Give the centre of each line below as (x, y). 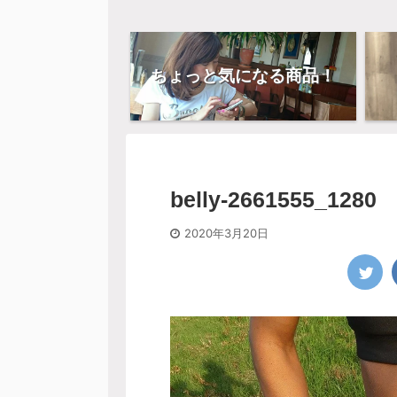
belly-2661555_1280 (273, 199)
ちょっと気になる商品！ (243, 75)
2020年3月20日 (226, 233)
